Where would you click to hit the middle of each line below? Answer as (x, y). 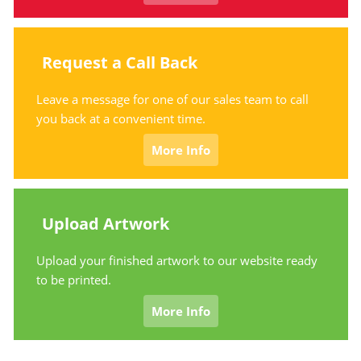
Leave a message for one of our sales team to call (173, 100)
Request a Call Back (120, 63)
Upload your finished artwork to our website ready (177, 261)
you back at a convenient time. (121, 119)
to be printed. (74, 280)
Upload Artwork (106, 224)
